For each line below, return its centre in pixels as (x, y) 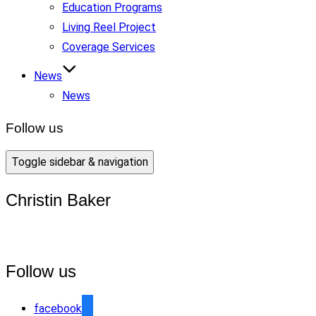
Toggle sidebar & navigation (80, 162)
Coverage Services (109, 47)
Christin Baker (58, 200)
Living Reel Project (109, 27)
